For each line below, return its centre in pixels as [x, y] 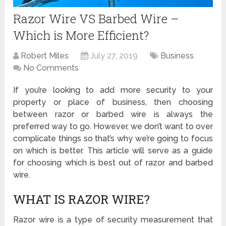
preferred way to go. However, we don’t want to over [113, 126]
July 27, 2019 [114, 55]
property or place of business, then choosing [113, 102]
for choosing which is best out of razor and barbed [113, 162]
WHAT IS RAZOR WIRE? [82, 199]
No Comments [51, 68]
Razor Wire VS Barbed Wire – [96, 18]
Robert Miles [45, 55]
